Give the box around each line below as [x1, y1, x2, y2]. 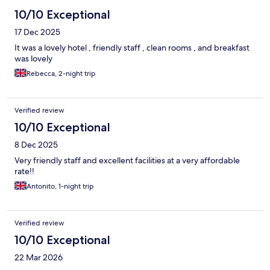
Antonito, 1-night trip [27, 181, 94, 192]
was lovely [14, 53, 52, 64]
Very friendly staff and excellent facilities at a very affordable [14, 155, 240, 166]
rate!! [14, 166, 34, 177]
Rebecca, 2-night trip [27, 69, 96, 79]
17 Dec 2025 [14, 27, 60, 38]
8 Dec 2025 [14, 139, 58, 151]
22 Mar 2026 [14, 252, 63, 263]
